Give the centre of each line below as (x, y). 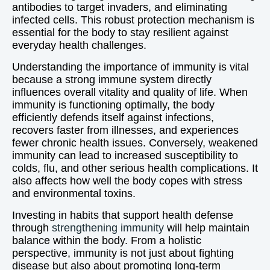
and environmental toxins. (74, 193)
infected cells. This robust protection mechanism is (133, 20)
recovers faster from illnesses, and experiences (125, 130)
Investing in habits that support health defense (123, 215)
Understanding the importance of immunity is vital (130, 67)
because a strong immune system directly (112, 80)
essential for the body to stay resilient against (120, 33)
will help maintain (207, 228)
